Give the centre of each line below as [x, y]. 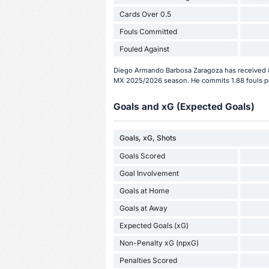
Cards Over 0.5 [145, 14]
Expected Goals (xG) [154, 226]
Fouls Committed [148, 31]
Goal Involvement [149, 174]
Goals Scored [142, 156]
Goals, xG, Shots [147, 138]
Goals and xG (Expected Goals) [184, 107]
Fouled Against [144, 49]
